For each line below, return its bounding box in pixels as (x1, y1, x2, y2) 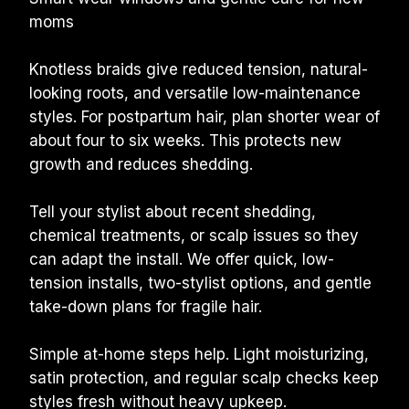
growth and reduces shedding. (29, 155, 253, 173)
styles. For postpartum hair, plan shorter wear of (29, 108, 380, 126)
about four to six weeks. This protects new (29, 131, 341, 150)
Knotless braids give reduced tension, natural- (29, 60, 368, 79)
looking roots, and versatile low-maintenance (29, 84, 361, 102)
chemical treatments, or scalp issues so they (29, 226, 359, 245)
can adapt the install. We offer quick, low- (29, 250, 334, 268)
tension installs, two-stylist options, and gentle (29, 274, 372, 292)
